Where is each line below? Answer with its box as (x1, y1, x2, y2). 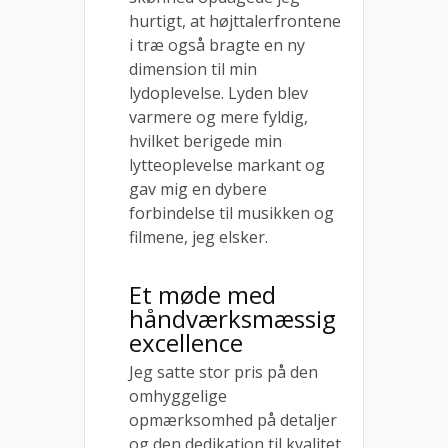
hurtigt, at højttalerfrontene (129, 10, 341, 32)
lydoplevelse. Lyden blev (129, 82, 308, 104)
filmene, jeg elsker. (129, 226, 268, 248)
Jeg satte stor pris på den (129, 361, 318, 383)
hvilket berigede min (129, 130, 282, 152)
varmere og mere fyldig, (129, 106, 308, 128)
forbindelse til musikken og (129, 202, 334, 224)
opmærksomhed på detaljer (129, 409, 337, 431)
